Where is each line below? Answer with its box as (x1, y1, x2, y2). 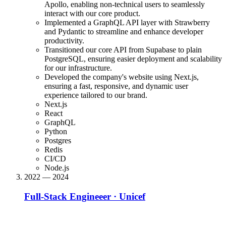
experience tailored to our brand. (44, 91, 147, 100)
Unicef (119, 191, 145, 202)
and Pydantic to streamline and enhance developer (44, 27, 203, 36)
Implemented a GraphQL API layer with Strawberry (44, 18, 210, 27)
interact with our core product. (44, 9, 140, 18)
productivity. (44, 36, 84, 45)
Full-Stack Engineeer (24, 191, 111, 202)
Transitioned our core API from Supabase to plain (44, 45, 202, 54)
